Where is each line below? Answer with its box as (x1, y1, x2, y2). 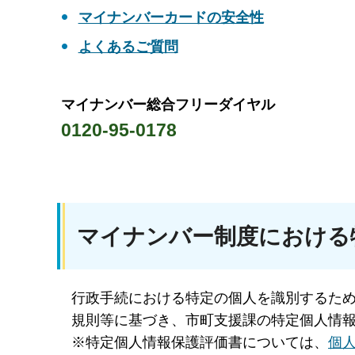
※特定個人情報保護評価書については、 (71, 334, 328, 351)
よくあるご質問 (78, 39, 178, 55)
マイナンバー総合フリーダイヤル (61, 97, 275, 113)
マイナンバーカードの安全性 (78, 9, 264, 25)
